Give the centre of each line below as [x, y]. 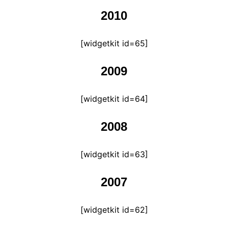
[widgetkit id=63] [114, 154]
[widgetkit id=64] [114, 99]
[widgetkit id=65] [114, 43]
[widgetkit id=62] [114, 210]
